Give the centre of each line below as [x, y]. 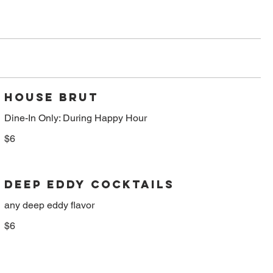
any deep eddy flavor [49, 205]
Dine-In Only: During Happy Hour [75, 118]
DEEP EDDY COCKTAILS [89, 184]
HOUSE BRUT [51, 97]
